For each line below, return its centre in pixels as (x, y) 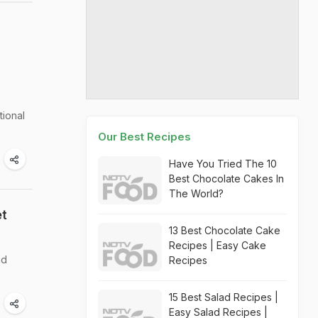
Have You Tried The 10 (223, 164)
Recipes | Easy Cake (218, 245)
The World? (196, 193)
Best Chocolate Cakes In (226, 179)
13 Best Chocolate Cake (225, 230)
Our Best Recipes (144, 137)
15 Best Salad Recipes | (224, 297)
